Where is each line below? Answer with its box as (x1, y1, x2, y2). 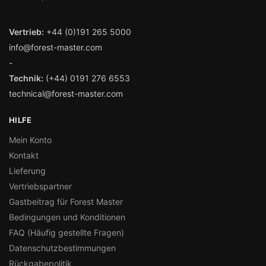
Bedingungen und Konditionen (9, 211, 125, 222)
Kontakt (9, 150, 39, 160)
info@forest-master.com (9, 42, 102, 53)
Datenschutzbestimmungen (9, 242, 116, 253)
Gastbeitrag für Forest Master (9, 196, 123, 207)
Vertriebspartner (9, 180, 72, 191)
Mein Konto (9, 134, 52, 145)
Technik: (9, 73, 43, 84)
